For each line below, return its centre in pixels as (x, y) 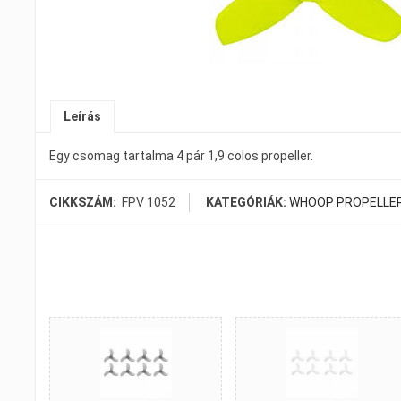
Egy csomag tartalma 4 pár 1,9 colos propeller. (181, 155)
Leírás (82, 116)
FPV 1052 (149, 202)
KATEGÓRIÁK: (247, 202)
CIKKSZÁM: (84, 202)
